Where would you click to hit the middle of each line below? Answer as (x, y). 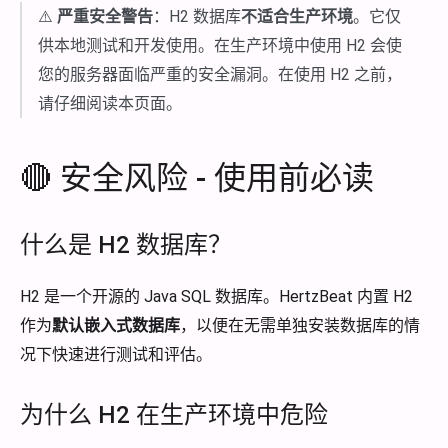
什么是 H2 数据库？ (126, 244)
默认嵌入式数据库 (116, 325)
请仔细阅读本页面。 (110, 103)
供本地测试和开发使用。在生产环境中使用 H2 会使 (220, 45)
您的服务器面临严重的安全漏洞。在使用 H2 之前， (220, 74)
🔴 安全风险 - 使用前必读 (197, 177)
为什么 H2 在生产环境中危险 (174, 414)
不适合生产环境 (297, 16)
